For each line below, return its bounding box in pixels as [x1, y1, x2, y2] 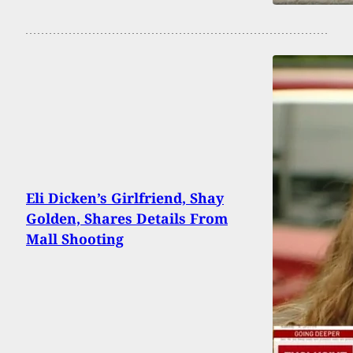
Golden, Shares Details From [26, 209, 228, 229]
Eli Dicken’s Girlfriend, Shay [26, 188, 224, 208]
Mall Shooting [26, 229, 124, 249]
